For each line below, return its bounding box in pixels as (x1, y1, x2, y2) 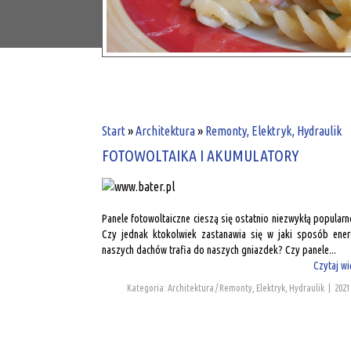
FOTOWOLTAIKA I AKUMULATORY (102, 147, 299, 165)
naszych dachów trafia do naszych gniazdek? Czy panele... (102, 243, 336, 256)
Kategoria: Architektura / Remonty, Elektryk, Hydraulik (127, 282, 324, 293)
